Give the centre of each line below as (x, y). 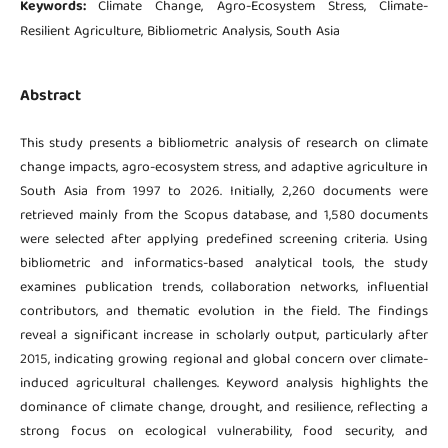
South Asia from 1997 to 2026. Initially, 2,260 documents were (224, 192)
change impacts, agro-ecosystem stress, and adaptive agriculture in (224, 168)
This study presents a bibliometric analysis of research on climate (224, 144)
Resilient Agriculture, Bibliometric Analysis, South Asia (179, 31)
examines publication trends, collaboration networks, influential (224, 288)
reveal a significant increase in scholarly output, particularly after (224, 336)
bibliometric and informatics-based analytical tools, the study (224, 264)
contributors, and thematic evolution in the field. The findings (224, 312)
